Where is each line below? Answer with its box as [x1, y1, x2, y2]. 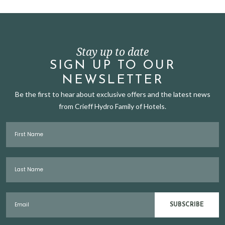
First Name [6, 122, 37, 129]
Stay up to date [76, 45, 149, 59]
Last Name [6, 157, 36, 164]
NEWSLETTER [61, 74, 164, 86]
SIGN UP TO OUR [49, 59, 176, 72]
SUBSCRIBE [170, 202, 204, 208]
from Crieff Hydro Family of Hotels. [59, 102, 166, 110]
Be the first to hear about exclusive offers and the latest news [15, 90, 210, 98]
